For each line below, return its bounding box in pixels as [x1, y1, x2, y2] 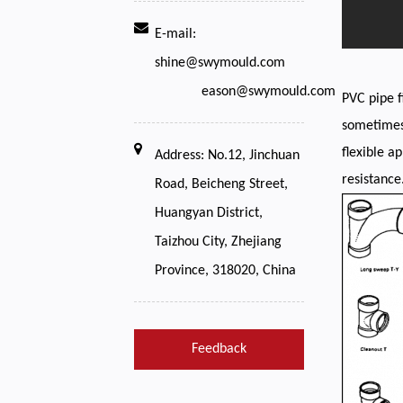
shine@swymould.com [155, 56, 286, 70]
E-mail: [155, 27, 197, 41]
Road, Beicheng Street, [155, 177, 289, 192]
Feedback [192, 342, 247, 356]
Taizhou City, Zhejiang [155, 235, 282, 249]
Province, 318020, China [155, 264, 297, 278]
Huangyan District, [155, 206, 264, 220]
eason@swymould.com [201, 85, 336, 99]
